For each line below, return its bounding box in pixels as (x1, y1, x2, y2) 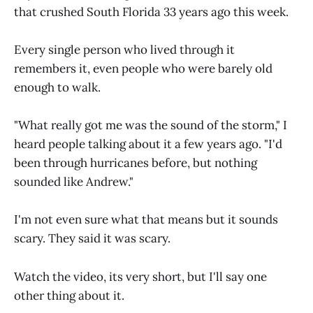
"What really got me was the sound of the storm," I (14, 117, 287, 133)
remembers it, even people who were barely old (14, 61, 272, 77)
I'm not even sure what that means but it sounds (14, 212, 278, 228)
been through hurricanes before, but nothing (14, 155, 257, 171)
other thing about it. (14, 287, 124, 303)
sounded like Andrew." (14, 174, 133, 190)
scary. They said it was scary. (14, 231, 170, 247)
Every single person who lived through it (14, 42, 235, 58)
